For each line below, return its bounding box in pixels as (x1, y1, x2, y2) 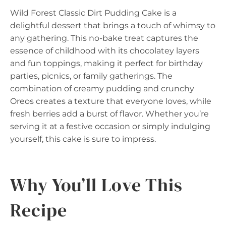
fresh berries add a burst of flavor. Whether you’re (10, 108, 209, 119)
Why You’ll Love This (10, 172, 183, 197)
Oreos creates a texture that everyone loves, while (10, 96, 211, 106)
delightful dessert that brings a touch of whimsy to (10, 20, 215, 30)
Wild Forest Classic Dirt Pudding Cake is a (10, 8, 177, 18)
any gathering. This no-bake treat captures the (10, 33, 198, 43)
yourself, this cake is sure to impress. (10, 134, 156, 144)
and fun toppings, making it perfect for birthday (10, 58, 203, 68)
